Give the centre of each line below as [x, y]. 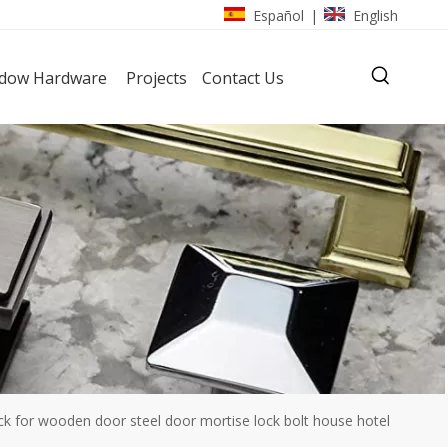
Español [278, 15]
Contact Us [243, 77]
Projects [157, 77]
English [375, 15]
